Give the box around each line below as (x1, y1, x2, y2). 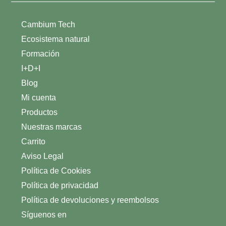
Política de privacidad (21, 181, 99, 190)
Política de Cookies (21, 166, 91, 175)
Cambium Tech (21, 20, 76, 29)
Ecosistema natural (21, 35, 90, 43)
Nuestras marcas (21, 123, 82, 131)
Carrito (21, 137, 46, 146)
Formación (21, 49, 60, 58)
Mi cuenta (21, 93, 56, 102)
